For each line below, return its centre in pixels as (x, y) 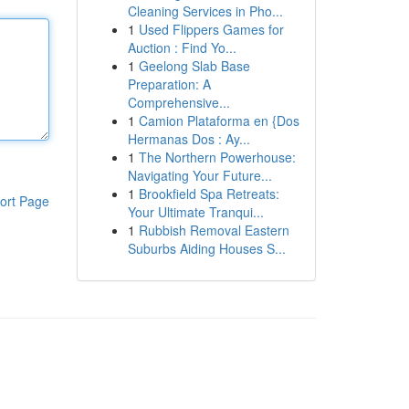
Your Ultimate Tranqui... (195, 212)
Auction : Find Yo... (182, 47)
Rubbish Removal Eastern (214, 230)
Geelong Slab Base (194, 66)
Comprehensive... (178, 102)
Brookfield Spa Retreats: (209, 194)
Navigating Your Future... (199, 175)
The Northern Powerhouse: (217, 157)
